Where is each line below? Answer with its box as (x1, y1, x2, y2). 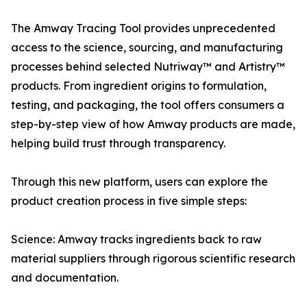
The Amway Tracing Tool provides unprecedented (11, 21, 275, 35)
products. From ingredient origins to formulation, (11, 79, 267, 93)
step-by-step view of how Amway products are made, (11, 117, 295, 131)
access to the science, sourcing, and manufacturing (11, 40, 283, 54)
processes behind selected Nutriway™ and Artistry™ (11, 60, 285, 73)
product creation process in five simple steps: (11, 194, 247, 208)
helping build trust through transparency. (11, 136, 225, 150)
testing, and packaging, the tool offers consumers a (11, 98, 284, 112)
